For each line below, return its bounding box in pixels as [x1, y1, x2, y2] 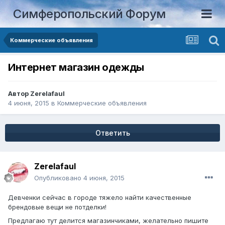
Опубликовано [34, 174, 83, 182]
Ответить [95, 129, 130, 138]
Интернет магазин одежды [8, 61, 144, 74]
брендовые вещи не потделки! [8, 203, 106, 211]
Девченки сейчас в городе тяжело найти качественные [8, 193, 191, 202]
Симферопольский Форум [13, 6, 166, 21]
